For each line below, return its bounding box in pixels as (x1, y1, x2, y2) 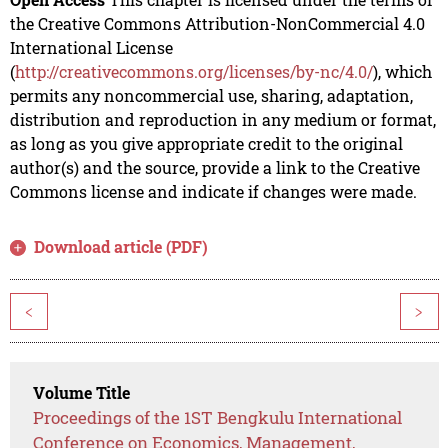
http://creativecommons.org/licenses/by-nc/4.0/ (14, 61, 373, 83)
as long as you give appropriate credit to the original (9, 133, 403, 155)
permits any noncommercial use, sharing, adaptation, (9, 85, 413, 107)
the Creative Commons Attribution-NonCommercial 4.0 (9, 13, 425, 35)
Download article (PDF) (34, 236, 209, 258)
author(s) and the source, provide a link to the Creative (9, 157, 420, 179)
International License (9, 37, 173, 59)
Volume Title (33, 382, 131, 404)
